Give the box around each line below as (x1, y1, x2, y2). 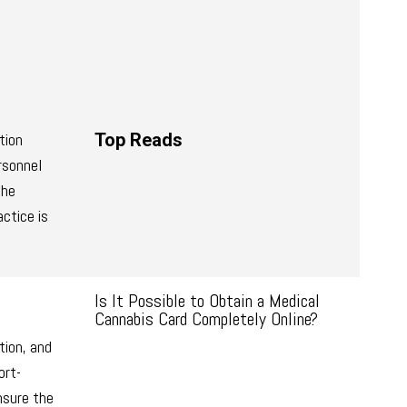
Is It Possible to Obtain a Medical (94, 289, 320, 313)
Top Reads (94, 129, 183, 151)
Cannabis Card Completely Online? (94, 307, 318, 331)
